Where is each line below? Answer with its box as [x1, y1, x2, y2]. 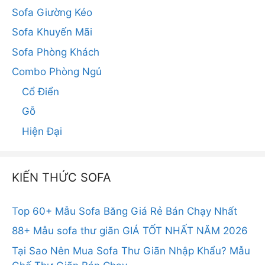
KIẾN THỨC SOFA [12, 170, 111, 185]
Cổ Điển [22, 85, 59, 98]
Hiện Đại [22, 125, 62, 137]
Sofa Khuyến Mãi [12, 26, 92, 38]
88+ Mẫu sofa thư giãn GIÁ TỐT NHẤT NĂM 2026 [12, 225, 248, 237]
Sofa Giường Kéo [12, 6, 92, 18]
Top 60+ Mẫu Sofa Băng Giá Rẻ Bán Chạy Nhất [12, 205, 237, 217]
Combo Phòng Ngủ [12, 66, 102, 77]
